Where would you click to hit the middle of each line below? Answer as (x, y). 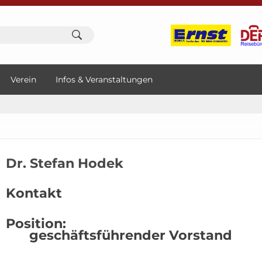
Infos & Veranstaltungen (104, 80)
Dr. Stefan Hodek (64, 163)
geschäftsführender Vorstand (130, 235)
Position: (36, 224)
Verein (23, 80)
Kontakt (34, 193)
